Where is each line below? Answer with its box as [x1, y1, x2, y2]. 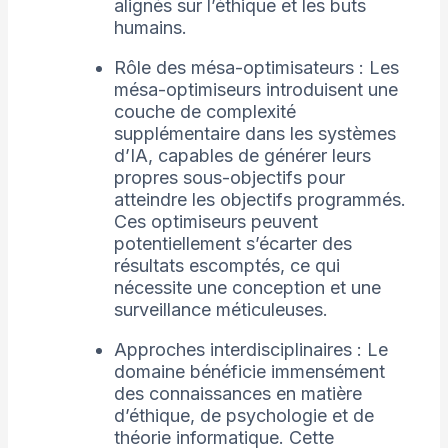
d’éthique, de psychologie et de [113, 405, 374, 427]
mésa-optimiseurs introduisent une [113, 79, 398, 101]
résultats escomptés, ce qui [113, 255, 340, 277]
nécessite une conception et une [113, 277, 381, 299]
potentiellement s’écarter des [113, 233, 352, 255]
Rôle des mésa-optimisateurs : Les [113, 57, 399, 79]
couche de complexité [113, 101, 296, 123]
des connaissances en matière [113, 383, 362, 405]
